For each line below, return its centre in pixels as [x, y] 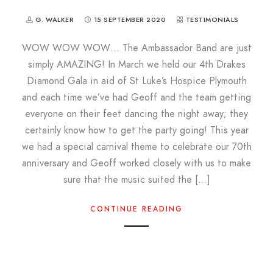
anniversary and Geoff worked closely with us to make [136, 163]
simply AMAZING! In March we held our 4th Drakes [136, 65]
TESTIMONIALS [212, 20]
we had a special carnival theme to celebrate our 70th [136, 147]
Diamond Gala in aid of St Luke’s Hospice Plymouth [136, 81]
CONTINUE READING [136, 209]
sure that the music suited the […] [136, 180]
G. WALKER [55, 20]
